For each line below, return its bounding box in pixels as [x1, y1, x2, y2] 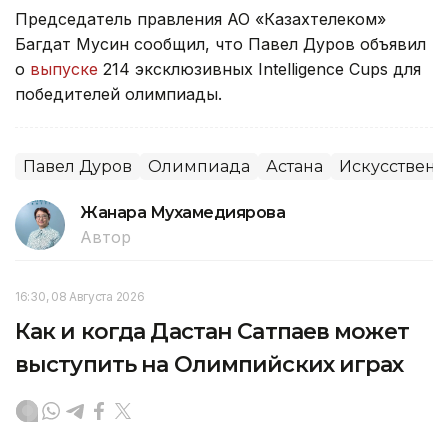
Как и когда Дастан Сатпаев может [15, 318, 409, 346]
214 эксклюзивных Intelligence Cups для [98, 59, 421, 80]
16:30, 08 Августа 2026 [15, 289, 145, 305]
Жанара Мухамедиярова [80, 203, 286, 223]
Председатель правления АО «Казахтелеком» [15, 9, 386, 30]
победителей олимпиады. [15, 84, 222, 105]
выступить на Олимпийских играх [15, 351, 404, 379]
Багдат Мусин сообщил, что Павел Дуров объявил [15, 34, 426, 55]
